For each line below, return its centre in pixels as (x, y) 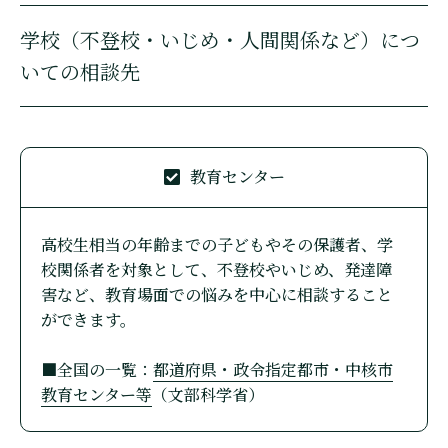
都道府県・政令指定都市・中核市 (273, 370)
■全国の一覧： (97, 370)
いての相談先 (80, 72)
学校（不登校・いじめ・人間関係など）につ (220, 40)
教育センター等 (96, 395)
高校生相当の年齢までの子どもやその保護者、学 (217, 245)
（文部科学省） (208, 395)
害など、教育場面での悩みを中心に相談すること (217, 295)
